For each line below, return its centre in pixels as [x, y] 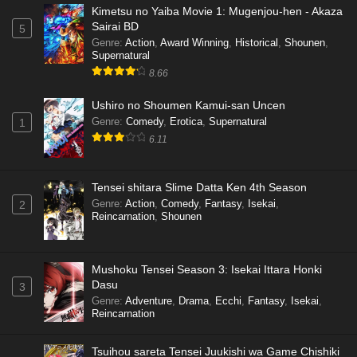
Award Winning [194, 42]
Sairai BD [115, 26]
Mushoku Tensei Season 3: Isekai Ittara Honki [207, 269]
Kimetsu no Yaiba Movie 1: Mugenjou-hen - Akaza [217, 11]
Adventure [149, 300]
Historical [257, 42]
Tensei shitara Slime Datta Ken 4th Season [199, 187]
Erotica [186, 121]
